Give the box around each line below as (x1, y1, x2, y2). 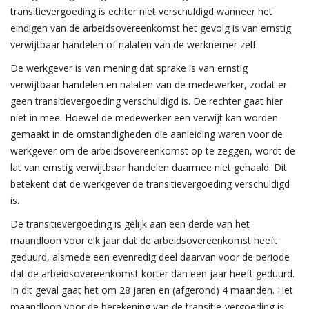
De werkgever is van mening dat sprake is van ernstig (10, 61, 248, 74)
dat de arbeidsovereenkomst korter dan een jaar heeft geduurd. (10, 267, 295, 280)
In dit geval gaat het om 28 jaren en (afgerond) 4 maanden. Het (10, 283, 293, 297)
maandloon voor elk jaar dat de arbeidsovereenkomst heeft (10, 234, 277, 247)
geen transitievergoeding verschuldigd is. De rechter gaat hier (10, 94, 283, 108)
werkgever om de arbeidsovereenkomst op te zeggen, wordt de (10, 144, 295, 157)
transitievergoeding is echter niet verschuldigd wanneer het (10, 5, 272, 18)
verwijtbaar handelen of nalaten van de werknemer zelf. (10, 38, 258, 51)
